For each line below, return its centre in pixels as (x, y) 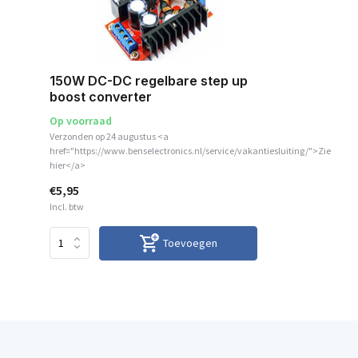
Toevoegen (190, 243)
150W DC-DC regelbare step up (149, 80)
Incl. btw (67, 206)
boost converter (101, 96)
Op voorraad (81, 120)
